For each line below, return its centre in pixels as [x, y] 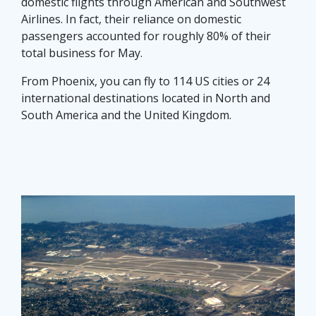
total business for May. [82, 53]
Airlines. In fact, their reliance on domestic [131, 19]
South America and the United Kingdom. [126, 115]
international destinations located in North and [146, 98]
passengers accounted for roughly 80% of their [146, 36]
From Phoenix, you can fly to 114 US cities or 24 [145, 81]
